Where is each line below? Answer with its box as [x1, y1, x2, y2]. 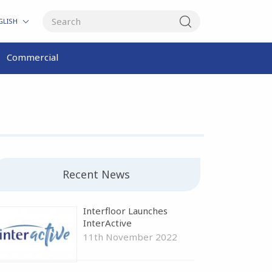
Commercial [6, 51, 58, 63]
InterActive [83, 216, 132, 229]
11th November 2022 [83, 230, 178, 243]
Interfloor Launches [83, 204, 168, 217]
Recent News [63, 166, 131, 182]
